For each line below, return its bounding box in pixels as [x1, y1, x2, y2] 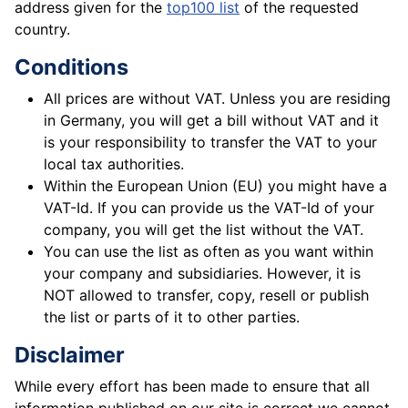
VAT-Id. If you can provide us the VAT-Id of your [44, 199, 374, 218]
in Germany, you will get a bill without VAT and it [44, 111, 379, 130]
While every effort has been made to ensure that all [15, 377, 370, 396]
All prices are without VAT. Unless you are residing [44, 89, 391, 108]
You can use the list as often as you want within [44, 242, 373, 261]
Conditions [15, 54, 128, 81]
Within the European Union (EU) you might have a [44, 177, 387, 196]
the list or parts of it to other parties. [44, 308, 300, 327]
